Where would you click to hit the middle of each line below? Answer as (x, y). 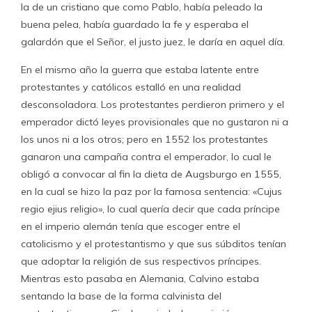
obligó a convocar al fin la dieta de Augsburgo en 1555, (151, 174)
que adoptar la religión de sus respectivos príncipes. (141, 261)
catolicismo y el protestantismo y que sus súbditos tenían (154, 244)
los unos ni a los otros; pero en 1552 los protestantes (145, 139)
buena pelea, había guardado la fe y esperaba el (135, 24)
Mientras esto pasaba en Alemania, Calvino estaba (140, 279)
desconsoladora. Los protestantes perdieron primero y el (153, 104)
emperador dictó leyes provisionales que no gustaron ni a (155, 122)
